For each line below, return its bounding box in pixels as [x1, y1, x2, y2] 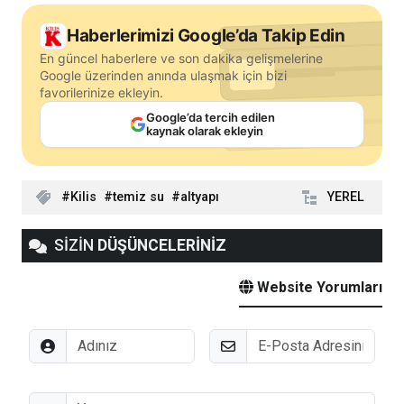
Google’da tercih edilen [145, 110, 275, 125]
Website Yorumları [253, 279, 382, 297]
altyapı [180, 189, 219, 206]
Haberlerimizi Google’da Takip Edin [67, 25, 345, 47]
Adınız [28, 330, 68, 348]
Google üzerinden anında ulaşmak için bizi [40, 68, 287, 84]
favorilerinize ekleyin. [40, 85, 163, 101]
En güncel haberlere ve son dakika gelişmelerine [40, 50, 323, 67]
